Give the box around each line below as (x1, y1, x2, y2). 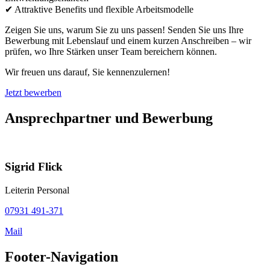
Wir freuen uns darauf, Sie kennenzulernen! (5, 66, 170, 77)
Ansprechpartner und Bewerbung (5, 110, 213, 126)
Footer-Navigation (5, 249, 118, 265)
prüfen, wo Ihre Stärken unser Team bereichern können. (5, 46, 217, 57)
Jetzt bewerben (5, 87, 61, 98)
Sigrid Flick (5, 160, 63, 174)
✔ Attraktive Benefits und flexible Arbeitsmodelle (5, 4, 193, 14)
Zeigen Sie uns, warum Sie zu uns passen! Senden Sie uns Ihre (5, 24, 243, 35)
